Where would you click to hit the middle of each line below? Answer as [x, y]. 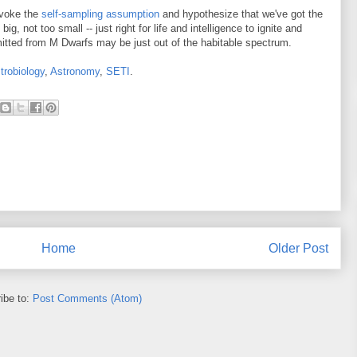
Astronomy [75, 71]
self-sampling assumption [100, 14]
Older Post [298, 248]
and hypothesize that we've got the [241, 14]
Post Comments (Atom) [87, 299]
